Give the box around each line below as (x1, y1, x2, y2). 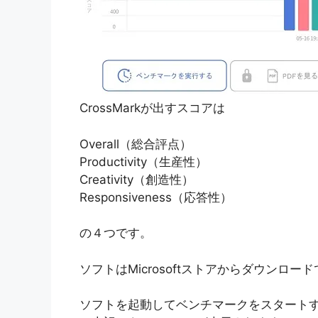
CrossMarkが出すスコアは (79, 101, 225, 116)
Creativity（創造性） (79, 172, 194, 187)
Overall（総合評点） (79, 136, 192, 151)
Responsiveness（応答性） (79, 190, 232, 204)
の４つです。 (79, 226, 152, 241)
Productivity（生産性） (79, 154, 207, 169)
